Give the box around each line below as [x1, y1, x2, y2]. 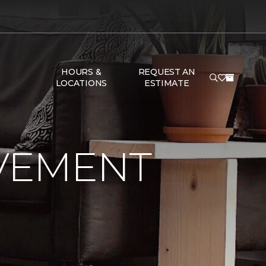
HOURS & [61, 66, 102, 78]
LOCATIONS [55, 78, 107, 89]
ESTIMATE [144, 78, 189, 89]
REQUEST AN [138, 66, 195, 78]
